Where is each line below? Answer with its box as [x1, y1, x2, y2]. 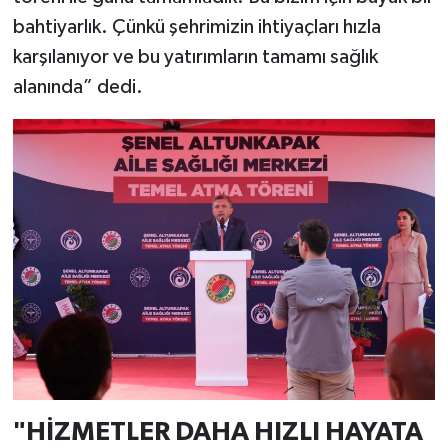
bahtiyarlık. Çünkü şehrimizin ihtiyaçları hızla [12, 16, 381, 37]
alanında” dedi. [12, 76, 143, 97]
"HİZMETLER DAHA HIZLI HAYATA [12, 419, 423, 446]
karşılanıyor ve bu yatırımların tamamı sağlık [12, 46, 378, 67]
